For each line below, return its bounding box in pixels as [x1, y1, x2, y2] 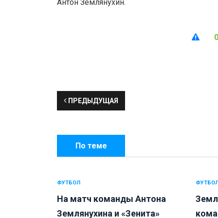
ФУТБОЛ [57, 180, 80, 186]
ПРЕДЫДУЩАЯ [67, 97, 118, 105]
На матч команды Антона [57, 194, 166, 204]
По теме [75, 141, 107, 151]
